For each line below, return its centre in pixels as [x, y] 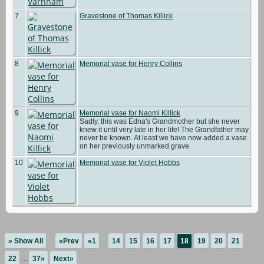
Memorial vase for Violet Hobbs [130, 163]
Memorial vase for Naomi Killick [130, 113]
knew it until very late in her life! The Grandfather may [164, 130]
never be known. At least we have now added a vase [163, 138]
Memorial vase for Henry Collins [131, 64]
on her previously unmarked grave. [136, 146]
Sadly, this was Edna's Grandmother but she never [160, 121]
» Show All [26, 241]
